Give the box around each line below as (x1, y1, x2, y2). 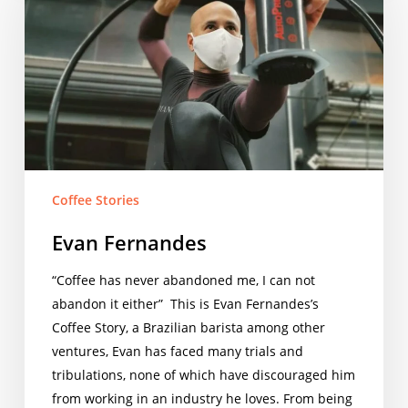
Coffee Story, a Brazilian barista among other (51, 318, 325, 336)
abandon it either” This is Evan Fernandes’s (51, 294, 319, 312)
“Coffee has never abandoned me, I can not (51, 270, 315, 289)
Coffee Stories (51, 190, 139, 209)
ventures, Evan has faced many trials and (51, 342, 303, 360)
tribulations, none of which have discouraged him (51, 365, 355, 383)
